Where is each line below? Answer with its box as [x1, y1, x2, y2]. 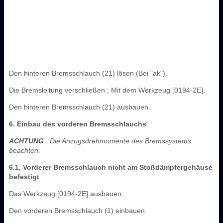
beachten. [9, 146, 40, 154]
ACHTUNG [9, 136, 44, 145]
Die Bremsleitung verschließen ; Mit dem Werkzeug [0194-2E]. [9, 86, 205, 94]
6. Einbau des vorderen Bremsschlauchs [9, 119, 146, 128]
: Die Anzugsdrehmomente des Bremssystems [44, 136, 191, 145]
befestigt [9, 172, 39, 181]
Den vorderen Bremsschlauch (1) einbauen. [9, 206, 147, 215]
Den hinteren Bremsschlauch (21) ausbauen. [9, 103, 150, 111]
